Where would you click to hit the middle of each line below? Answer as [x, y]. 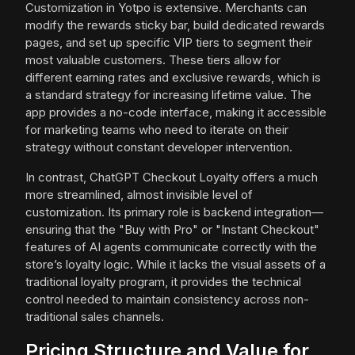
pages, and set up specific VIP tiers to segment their [169, 43]
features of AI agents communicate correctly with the [171, 247]
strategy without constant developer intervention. [159, 147]
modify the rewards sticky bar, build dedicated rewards [175, 25]
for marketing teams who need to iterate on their [157, 130]
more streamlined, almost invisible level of [139, 195]
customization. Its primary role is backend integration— [174, 212]
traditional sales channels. [95, 317]
